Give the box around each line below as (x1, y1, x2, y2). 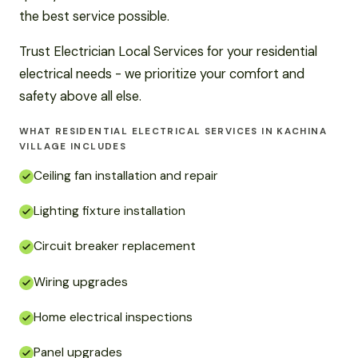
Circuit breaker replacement (34, 238, 196, 255)
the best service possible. (19, 7, 169, 25)
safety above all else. (19, 87, 141, 105)
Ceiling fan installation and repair (34, 168, 218, 184)
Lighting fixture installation (34, 203, 185, 220)
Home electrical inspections (34, 308, 193, 325)
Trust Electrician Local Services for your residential (19, 42, 317, 60)
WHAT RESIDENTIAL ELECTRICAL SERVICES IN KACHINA (19, 125, 327, 137)
